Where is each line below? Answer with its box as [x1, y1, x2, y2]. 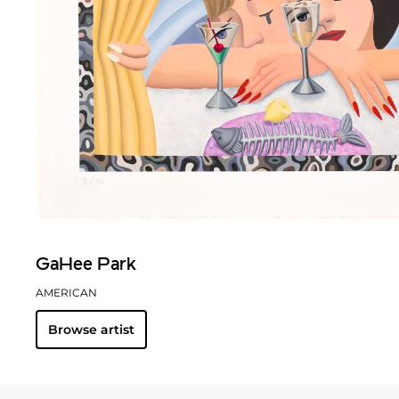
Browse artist [48, 321, 134, 338]
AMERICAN [36, 285, 97, 299]
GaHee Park [36, 256, 136, 274]
